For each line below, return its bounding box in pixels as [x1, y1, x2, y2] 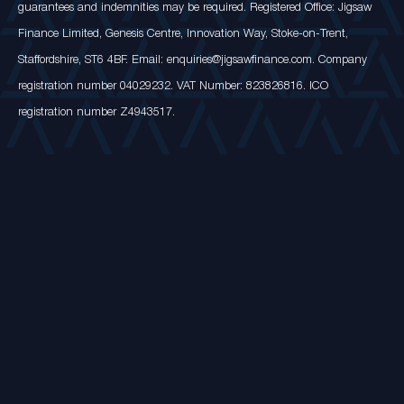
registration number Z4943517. [18, 107, 175, 118]
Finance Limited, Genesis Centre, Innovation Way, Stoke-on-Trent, [18, 29, 348, 40]
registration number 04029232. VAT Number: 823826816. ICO [18, 81, 328, 92]
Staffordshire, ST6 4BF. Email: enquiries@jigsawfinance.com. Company [18, 55, 367, 66]
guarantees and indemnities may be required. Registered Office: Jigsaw [18, 3, 372, 14]
